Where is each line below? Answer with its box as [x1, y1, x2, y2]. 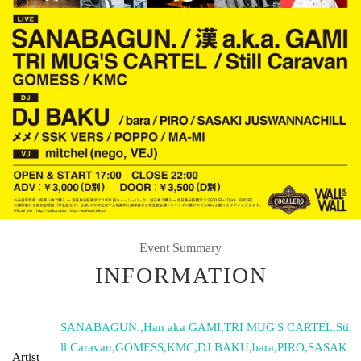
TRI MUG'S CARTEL [224, 320, 333, 334]
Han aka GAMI [143, 320, 221, 334]
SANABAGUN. [60, 320, 140, 334]
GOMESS [115, 340, 164, 354]
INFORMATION [95, 262, 268, 288]
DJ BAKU [197, 340, 249, 354]
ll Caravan [60, 340, 112, 354]
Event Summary [139, 240, 222, 255]
